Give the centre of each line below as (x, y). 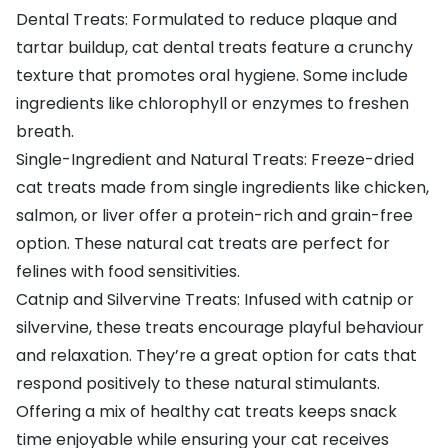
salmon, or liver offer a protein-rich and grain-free (214, 215)
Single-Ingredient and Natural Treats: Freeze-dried (215, 159)
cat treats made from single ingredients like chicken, (222, 187)
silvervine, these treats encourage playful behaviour (220, 327)
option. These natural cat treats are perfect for (203, 243)
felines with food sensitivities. (128, 271)
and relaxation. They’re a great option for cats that (216, 355)
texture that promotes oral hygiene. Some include (212, 75)
